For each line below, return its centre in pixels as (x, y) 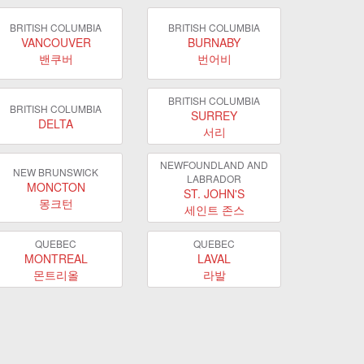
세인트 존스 (214, 210)
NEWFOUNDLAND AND (214, 165)
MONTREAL (56, 258)
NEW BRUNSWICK (56, 171)
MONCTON (56, 186)
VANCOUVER (56, 42)
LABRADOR (214, 178)
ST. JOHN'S (214, 193)
